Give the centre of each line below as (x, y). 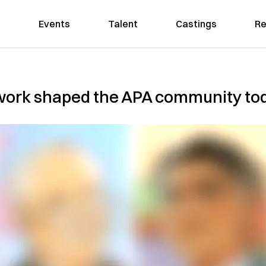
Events (54, 24)
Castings (196, 24)
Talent (123, 24)
